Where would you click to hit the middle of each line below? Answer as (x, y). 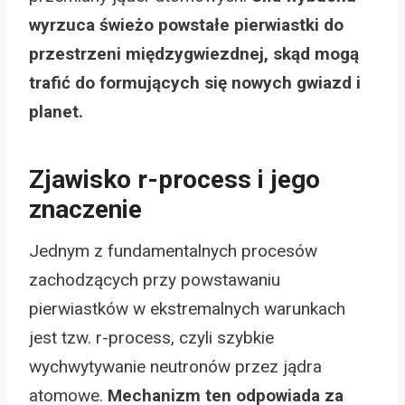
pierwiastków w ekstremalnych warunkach (187, 308)
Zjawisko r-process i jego (174, 179)
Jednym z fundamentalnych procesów (173, 250)
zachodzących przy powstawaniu (155, 279)
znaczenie (85, 209)
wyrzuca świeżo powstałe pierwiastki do (186, 24)
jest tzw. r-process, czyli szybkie (151, 337)
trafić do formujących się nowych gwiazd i (195, 82)
